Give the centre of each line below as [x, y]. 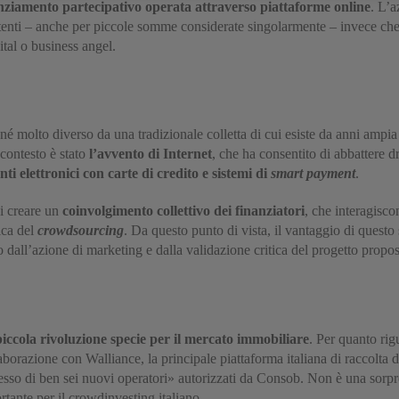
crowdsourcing [81, 231]
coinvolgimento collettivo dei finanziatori [183, 211]
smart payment [313, 174]
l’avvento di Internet [151, 154]
